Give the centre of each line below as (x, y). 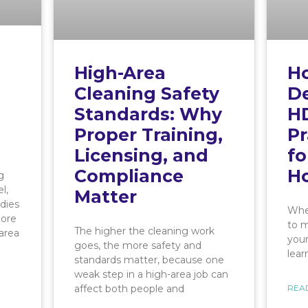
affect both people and (129, 288)
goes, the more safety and (138, 245)
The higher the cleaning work (144, 231)
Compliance (129, 176)
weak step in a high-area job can (151, 274)
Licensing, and (141, 155)
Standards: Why (148, 114)
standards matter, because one (149, 260)
